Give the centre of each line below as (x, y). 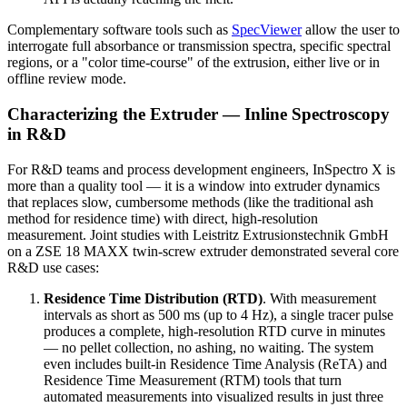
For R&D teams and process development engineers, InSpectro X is (201, 169)
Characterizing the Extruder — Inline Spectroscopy (199, 114)
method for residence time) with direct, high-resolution (163, 218)
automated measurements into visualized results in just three (213, 396)
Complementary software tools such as (119, 30)
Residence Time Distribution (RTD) (153, 298)
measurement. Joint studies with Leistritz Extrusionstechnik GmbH (198, 234)
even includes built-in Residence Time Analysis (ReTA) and (215, 363)
